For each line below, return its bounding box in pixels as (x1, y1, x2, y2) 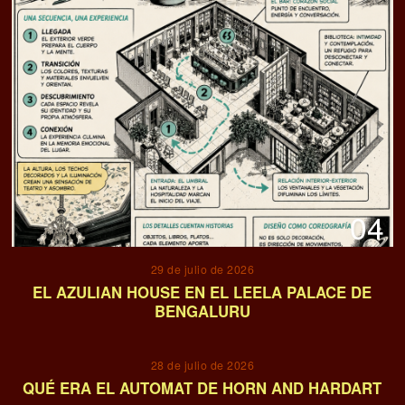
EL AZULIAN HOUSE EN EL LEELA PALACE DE (33, 280, 372, 303)
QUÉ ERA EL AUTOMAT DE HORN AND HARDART (23, 376, 382, 399)
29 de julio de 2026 (150, 261, 255, 278)
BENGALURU (154, 299, 250, 322)
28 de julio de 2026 (150, 357, 255, 373)
